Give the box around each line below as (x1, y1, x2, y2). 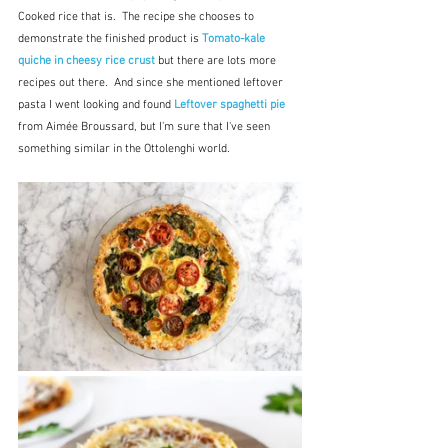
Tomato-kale (202, 32, 268, 47)
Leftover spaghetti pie (174, 98, 288, 113)
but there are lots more (158, 54, 279, 69)
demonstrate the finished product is (18, 32, 202, 47)
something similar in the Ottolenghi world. (18, 142, 230, 157)
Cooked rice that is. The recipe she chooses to (18, 10, 257, 25)
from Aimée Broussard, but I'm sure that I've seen (18, 120, 273, 135)
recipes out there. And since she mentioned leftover (18, 76, 286, 91)
